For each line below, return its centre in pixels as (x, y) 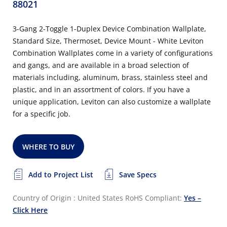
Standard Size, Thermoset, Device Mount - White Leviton (108, 41)
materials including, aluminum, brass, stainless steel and (110, 77)
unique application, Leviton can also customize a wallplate (112, 102)
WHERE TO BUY (49, 147)
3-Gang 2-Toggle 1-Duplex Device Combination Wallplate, (109, 29)
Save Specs (138, 175)
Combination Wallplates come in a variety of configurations (113, 53)
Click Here (30, 210)
